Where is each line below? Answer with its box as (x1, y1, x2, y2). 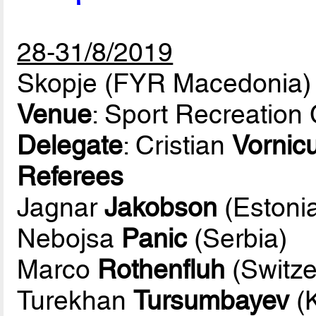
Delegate (17, 129, 123, 161)
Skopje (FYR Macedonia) (17, 67, 312, 99)
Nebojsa (17, 222, 122, 254)
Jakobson (104, 191, 218, 223)
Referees (17, 160, 124, 192)
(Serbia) (187, 222, 288, 254)
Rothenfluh (97, 253, 226, 285)
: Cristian (123, 129, 233, 161)
